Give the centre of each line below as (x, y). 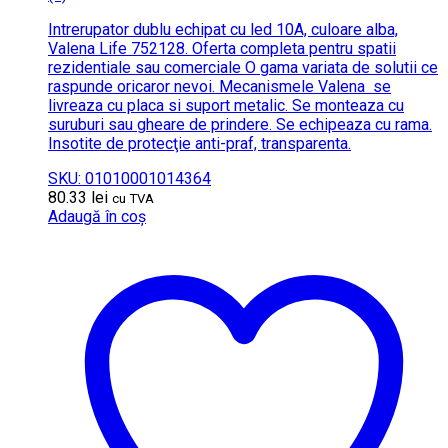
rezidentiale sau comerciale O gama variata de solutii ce (243, 67)
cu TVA (133, 198)
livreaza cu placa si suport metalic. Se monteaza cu (226, 105)
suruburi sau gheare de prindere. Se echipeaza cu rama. (240, 124)
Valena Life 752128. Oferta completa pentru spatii (222, 48)
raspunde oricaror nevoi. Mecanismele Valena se (219, 86)
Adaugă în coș (97, 216)
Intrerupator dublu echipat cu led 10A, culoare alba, (223, 29)
